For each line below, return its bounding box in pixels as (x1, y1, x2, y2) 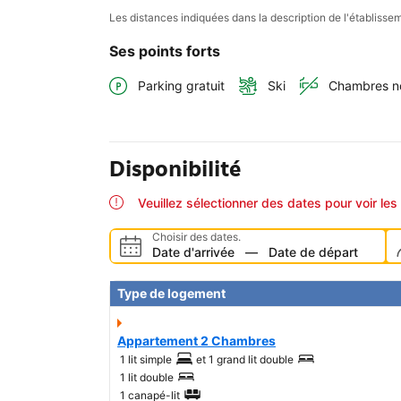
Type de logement (117, 286, 226, 302)
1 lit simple (120, 353, 172, 367)
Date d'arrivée (152, 244, 235, 260)
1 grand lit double (209, 353, 294, 367)
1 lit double (120, 371, 174, 385)
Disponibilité (109, 155, 241, 183)
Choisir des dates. (152, 230, 241, 244)
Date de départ (269, 244, 358, 260)
